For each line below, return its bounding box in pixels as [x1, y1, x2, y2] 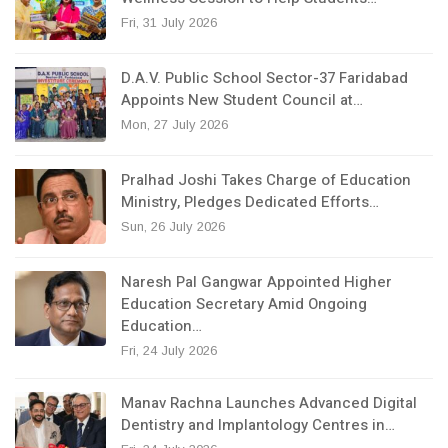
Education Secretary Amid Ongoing [121, 292, 367, 315]
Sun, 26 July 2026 [121, 218, 225, 234]
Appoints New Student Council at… [121, 88, 363, 111]
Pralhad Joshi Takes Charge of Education [121, 168, 411, 191]
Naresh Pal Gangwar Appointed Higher [121, 270, 392, 293]
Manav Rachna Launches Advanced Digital [121, 391, 417, 414]
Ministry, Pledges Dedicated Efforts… [121, 190, 379, 213]
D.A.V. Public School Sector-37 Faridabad [121, 66, 408, 89]
